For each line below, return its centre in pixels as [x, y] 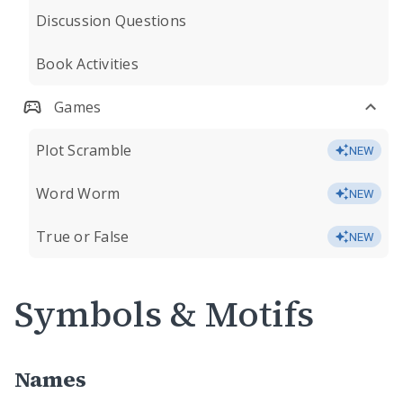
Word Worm [78, 193]
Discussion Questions [111, 21]
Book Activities [87, 64]
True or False [83, 237]
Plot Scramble [84, 150]
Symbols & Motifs [164, 314]
